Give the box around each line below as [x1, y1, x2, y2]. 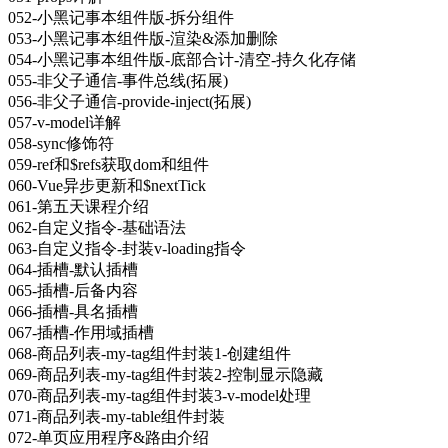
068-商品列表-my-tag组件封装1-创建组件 [8, 344, 291, 362]
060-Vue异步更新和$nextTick [8, 176, 206, 194]
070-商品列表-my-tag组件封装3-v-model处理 [8, 386, 311, 404]
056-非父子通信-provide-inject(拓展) [8, 92, 251, 110]
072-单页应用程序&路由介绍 [8, 428, 209, 446]
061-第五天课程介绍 [8, 197, 149, 215]
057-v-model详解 [8, 113, 121, 131]
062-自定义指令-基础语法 [8, 218, 186, 236]
